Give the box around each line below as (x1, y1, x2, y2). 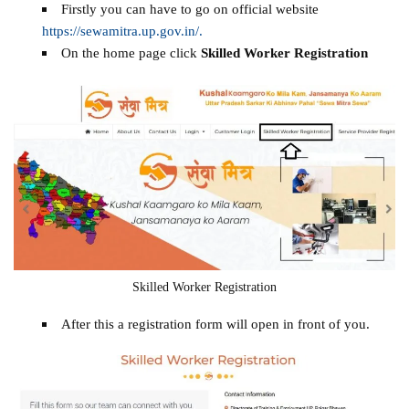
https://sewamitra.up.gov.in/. (41, 23, 203, 39)
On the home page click (60, 45, 201, 61)
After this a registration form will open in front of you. (60, 315, 370, 331)
